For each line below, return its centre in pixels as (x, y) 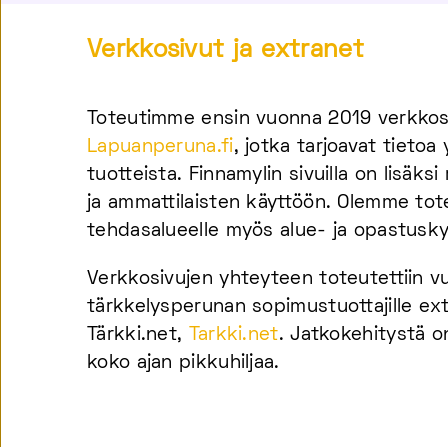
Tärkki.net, (138, 335)
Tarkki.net (233, 335)
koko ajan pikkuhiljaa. (183, 363)
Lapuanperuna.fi (160, 147)
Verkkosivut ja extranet (225, 51)
